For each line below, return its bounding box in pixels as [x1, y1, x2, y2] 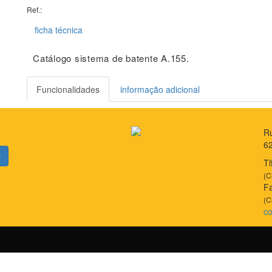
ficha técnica [35, 24, 83, 36]
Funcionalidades [36, 83, 100, 96]
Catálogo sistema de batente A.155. [33, 52, 189, 65]
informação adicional [120, 83, 200, 96]
